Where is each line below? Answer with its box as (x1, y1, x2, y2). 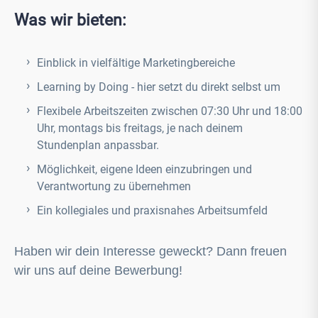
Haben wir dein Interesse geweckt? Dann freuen (14, 244, 287, 258)
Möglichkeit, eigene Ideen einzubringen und (37, 163, 252, 176)
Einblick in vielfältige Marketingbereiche (37, 56, 235, 70)
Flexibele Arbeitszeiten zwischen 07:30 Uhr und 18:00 (37, 104, 302, 118)
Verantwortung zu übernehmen (37, 180, 191, 193)
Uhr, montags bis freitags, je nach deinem (37, 121, 243, 135)
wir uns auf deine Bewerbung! (14, 263, 182, 278)
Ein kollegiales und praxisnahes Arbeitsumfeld (37, 204, 268, 217)
